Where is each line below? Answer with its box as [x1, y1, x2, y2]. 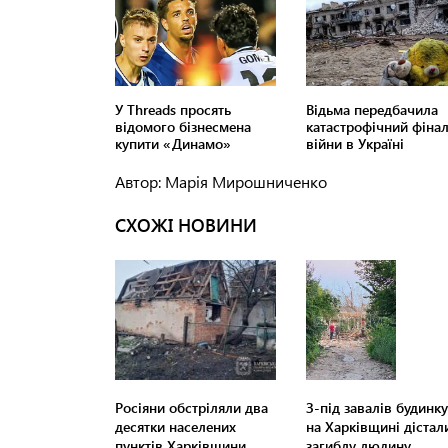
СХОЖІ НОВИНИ [115, 213, 257, 238]
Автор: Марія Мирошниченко [115, 171, 327, 193]
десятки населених [115, 417, 236, 437]
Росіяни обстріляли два [115, 398, 268, 418]
